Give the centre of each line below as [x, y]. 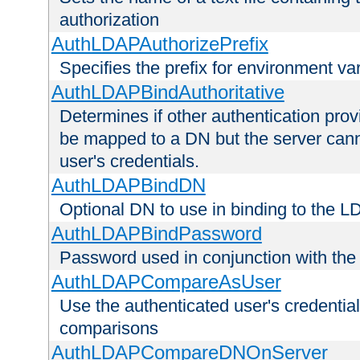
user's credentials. [129, 162]
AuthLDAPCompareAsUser [166, 282]
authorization [109, 20]
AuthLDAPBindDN [128, 186]
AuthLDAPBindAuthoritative [168, 92]
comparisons [109, 329]
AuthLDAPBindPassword [156, 234]
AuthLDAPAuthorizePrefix [160, 44]
